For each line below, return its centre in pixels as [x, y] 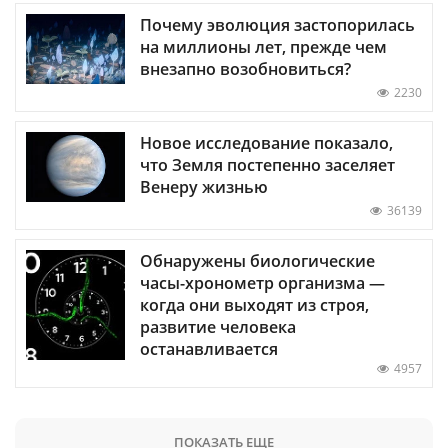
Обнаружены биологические [257, 260]
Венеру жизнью [204, 186]
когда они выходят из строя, [254, 304]
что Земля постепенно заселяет [267, 164]
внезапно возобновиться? [245, 68]
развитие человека [218, 326]
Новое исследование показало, [266, 142]
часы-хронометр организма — [262, 282]
